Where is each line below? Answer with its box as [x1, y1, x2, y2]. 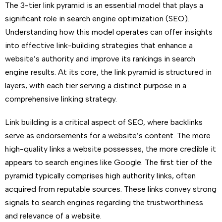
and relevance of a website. [5, 211, 102, 221]
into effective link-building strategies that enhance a [5, 41, 193, 50]
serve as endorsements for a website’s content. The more [5, 131, 211, 140]
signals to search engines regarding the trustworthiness [5, 198, 203, 207]
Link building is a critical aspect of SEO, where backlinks [5, 117, 203, 127]
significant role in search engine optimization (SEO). [5, 14, 189, 23]
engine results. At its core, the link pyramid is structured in [5, 67, 212, 77]
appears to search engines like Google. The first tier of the [5, 158, 212, 167]
